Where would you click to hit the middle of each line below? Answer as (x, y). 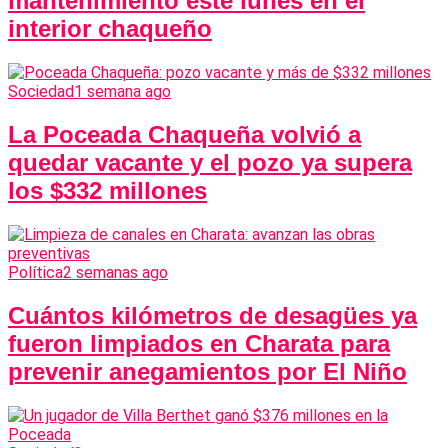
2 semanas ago (115, 273)
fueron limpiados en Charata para (199, 344)
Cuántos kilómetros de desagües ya (212, 316)
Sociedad (41, 92)
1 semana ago (122, 92)
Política (35, 273)
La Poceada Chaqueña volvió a (184, 135)
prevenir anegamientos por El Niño (207, 372)
